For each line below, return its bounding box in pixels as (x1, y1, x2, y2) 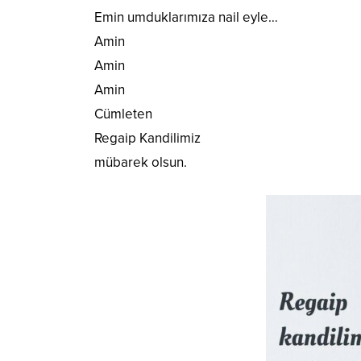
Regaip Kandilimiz (94, 130, 201, 147)
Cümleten (94, 106, 152, 123)
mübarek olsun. (94, 154, 187, 172)
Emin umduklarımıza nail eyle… (94, 9, 278, 27)
